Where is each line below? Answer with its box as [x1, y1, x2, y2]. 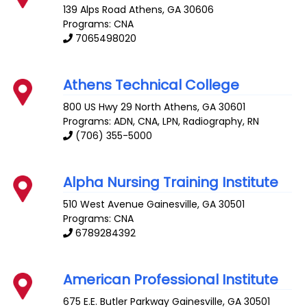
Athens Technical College [63, 75, 240, 95]
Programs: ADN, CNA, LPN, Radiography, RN [63, 114, 260, 129]
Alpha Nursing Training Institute [63, 173, 279, 193]
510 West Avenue [63, 197, 145, 211]
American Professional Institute [63, 269, 279, 289]
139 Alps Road [63, 3, 127, 17]
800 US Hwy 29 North [63, 100, 162, 114]
